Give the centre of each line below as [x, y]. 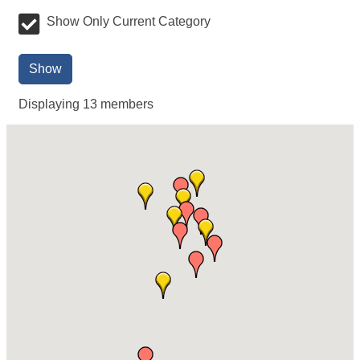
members [125, 104]
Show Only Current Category [129, 21]
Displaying [51, 104]
